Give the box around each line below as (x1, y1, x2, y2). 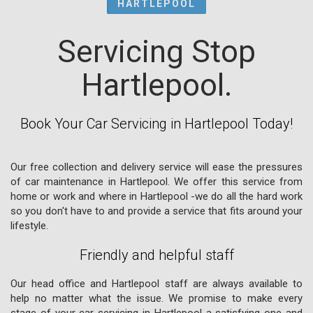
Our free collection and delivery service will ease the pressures (10, 160, 303, 173)
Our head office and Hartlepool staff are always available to (10, 277, 303, 290)
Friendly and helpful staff (79, 246, 234, 263)
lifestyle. (10, 219, 48, 232)
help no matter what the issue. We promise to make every (10, 291, 303, 305)
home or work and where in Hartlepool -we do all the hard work (10, 189, 303, 203)
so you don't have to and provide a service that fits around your (10, 204, 303, 217)
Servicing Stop (57, 33, 256, 70)
